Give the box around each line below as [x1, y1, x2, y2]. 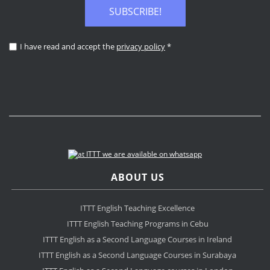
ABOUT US [110, 171, 165, 184]
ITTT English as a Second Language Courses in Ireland [43, 234, 233, 245]
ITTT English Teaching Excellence [80, 202, 195, 214]
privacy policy [116, 40, 165, 52]
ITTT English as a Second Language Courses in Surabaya [39, 250, 237, 261]
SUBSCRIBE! [108, 4, 162, 18]
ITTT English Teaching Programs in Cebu [66, 218, 209, 230]
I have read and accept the [20, 40, 116, 52]
